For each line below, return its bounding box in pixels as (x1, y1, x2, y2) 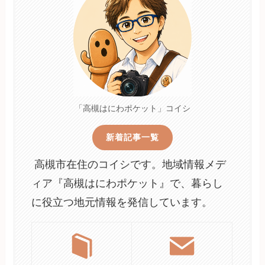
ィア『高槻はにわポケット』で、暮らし (31, 177, 224, 189)
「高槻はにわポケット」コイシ (74, 104, 190, 114)
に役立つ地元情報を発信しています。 (31, 196, 213, 208)
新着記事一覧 (105, 132, 159, 143)
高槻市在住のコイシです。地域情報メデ (31, 158, 227, 170)
